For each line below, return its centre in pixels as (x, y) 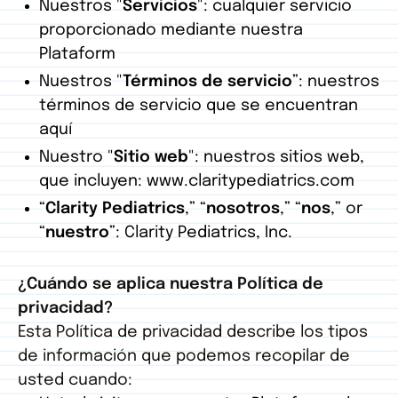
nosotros (243, 209)
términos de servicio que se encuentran (199, 106)
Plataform (77, 55)
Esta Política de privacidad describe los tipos (193, 333)
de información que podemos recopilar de (184, 357)
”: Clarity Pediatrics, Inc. (201, 233)
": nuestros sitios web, (276, 158)
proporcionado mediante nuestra (171, 31)
